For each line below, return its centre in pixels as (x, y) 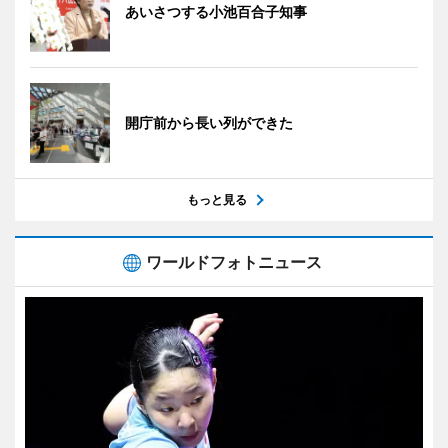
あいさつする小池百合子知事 (216, 12)
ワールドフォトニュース (234, 262)
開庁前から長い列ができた (209, 123)
